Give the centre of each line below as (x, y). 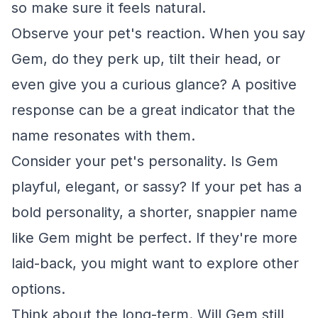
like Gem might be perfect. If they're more (154, 238)
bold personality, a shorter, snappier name (154, 212)
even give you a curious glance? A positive (154, 84)
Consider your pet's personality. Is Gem (145, 161)
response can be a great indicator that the (153, 110)
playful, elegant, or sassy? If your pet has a (157, 187)
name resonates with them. (103, 136)
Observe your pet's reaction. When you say (158, 33)
